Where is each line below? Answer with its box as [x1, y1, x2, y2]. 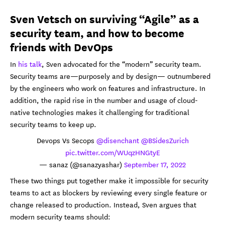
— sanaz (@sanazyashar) [39, 158, 124, 170]
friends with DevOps [10, 38, 113, 54]
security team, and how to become [10, 24, 184, 40]
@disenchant [96, 134, 139, 146]
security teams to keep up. [10, 118, 96, 130]
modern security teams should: [10, 210, 110, 222]
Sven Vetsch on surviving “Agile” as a [10, 10, 199, 26]
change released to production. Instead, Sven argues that [10, 198, 196, 210]
